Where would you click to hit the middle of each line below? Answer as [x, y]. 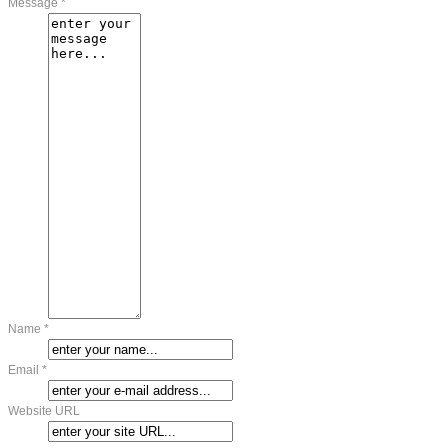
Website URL [44, 410]
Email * [27, 369]
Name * [28, 328]
